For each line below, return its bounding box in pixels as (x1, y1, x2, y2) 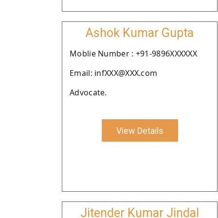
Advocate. (70, 87, 107, 98)
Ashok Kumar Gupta (86, 26, 194, 40)
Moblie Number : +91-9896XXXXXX (70, 48, 197, 59)
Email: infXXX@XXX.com (70, 68, 158, 78)
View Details (116, 125, 163, 136)
